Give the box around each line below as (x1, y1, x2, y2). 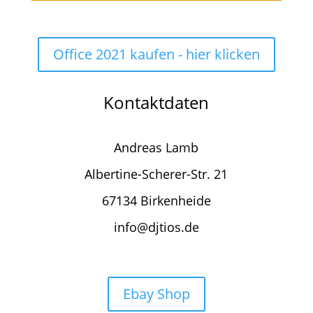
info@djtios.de (113, 218, 199, 235)
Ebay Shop (122, 284, 190, 303)
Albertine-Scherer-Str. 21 (85, 165, 228, 182)
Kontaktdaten (103, 90, 210, 114)
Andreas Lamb (114, 138, 199, 156)
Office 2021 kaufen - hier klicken (52, 44, 260, 64)
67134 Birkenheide (101, 191, 211, 209)
